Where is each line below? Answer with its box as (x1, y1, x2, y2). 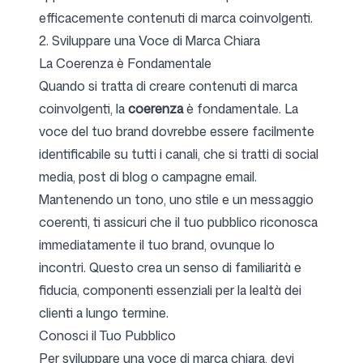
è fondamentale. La (183, 100, 298, 117)
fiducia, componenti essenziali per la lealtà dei (39, 281, 301, 299)
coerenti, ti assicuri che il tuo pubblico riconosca (39, 213, 318, 231)
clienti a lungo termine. (39, 304, 169, 322)
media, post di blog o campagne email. (39, 168, 257, 186)
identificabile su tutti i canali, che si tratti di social (39, 145, 318, 163)
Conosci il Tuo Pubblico (39, 327, 176, 344)
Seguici (19, 50, 70, 68)
